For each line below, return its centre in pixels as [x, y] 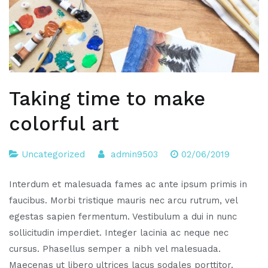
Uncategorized [53, 155]
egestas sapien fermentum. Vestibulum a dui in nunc [123, 216]
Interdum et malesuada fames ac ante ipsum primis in [128, 184]
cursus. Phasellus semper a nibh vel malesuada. [115, 249]
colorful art [64, 124]
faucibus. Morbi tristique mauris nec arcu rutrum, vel [123, 200]
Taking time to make [107, 98]
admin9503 [134, 155]
